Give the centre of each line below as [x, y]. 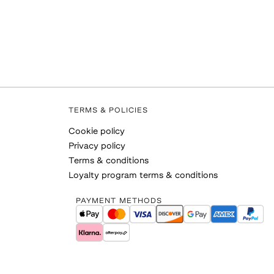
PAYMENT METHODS [119, 201]
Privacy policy [97, 146]
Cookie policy [97, 132]
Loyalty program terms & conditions [143, 176]
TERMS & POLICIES [108, 111]
